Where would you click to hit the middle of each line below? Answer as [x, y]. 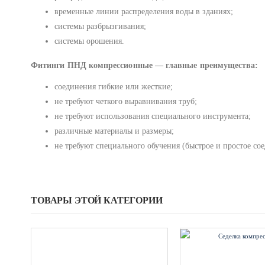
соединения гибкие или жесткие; [114, 86]
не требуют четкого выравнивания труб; [126, 101]
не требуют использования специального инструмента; [153, 116]
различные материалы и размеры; [114, 131]
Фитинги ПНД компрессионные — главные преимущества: [145, 65]
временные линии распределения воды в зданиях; [144, 11]
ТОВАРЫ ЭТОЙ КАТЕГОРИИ [97, 200]
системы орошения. [89, 41]
